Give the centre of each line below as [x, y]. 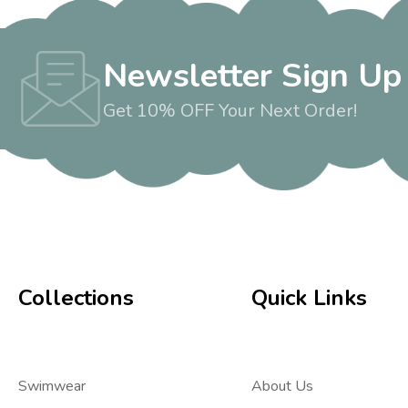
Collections [76, 297]
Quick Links [310, 297]
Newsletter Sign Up [252, 76]
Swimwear [52, 386]
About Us [283, 386]
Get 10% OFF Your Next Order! [230, 111]
